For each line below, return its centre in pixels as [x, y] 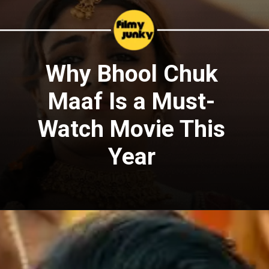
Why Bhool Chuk [131, 74]
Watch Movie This [132, 129]
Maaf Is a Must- [132, 102]
